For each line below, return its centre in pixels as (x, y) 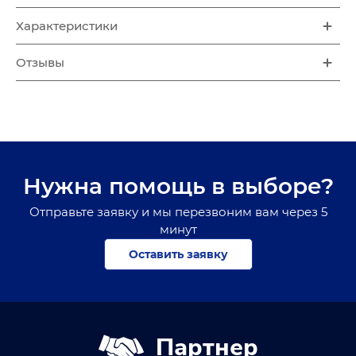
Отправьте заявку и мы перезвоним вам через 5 (178, 212)
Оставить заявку (178, 254)
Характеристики (67, 26)
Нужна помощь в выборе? (178, 186)
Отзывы (40, 62)
